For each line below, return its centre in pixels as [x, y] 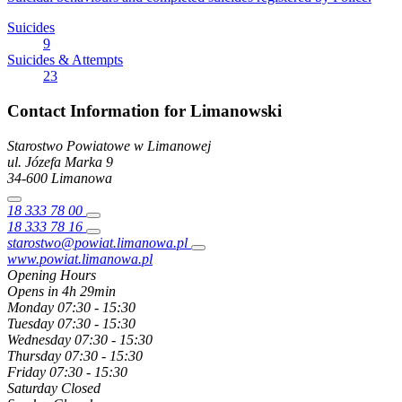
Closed [81, 388]
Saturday [32, 388]
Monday [31, 307]
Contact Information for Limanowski [144, 110]
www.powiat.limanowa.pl [80, 258]
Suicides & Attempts [65, 60]
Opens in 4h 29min [61, 291]
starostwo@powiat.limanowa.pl [97, 242]
